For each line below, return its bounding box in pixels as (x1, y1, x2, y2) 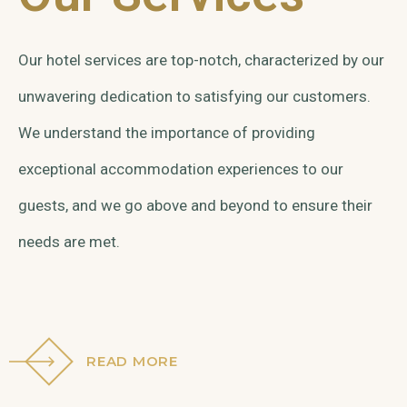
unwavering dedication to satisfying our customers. (18, 87, 371, 105)
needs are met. (18, 233, 120, 251)
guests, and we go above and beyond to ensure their (18, 196, 372, 214)
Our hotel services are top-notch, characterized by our (18, 51, 384, 69)
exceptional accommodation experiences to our (18, 160, 343, 178)
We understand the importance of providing (18, 124, 315, 142)
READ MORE (86, 352, 178, 370)
